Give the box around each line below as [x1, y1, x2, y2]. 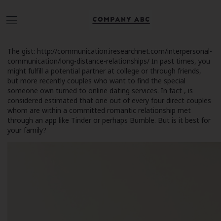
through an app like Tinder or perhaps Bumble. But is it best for [7, 115, 211, 125]
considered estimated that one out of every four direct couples [7, 96, 211, 105]
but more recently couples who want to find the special [7, 76, 185, 85]
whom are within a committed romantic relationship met [7, 106, 191, 115]
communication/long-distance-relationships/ [7, 56, 149, 66]
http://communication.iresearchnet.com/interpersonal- [37, 46, 212, 56]
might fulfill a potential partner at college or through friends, [7, 66, 201, 75]
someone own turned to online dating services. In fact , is [7, 86, 193, 95]
